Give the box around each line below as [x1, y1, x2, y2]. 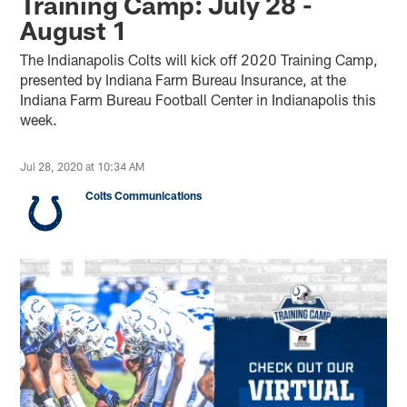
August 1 [20, 14, 127, 45]
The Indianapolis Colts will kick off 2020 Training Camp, [20, 50, 379, 68]
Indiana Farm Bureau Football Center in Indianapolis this [20, 90, 377, 108]
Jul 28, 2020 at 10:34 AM [20, 159, 145, 173]
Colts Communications [85, 188, 203, 202]
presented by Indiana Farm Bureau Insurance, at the [20, 70, 347, 88]
